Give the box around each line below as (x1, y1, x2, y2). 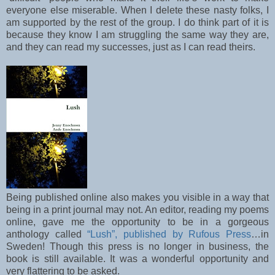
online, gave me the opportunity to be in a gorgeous (6, 217, 269, 228)
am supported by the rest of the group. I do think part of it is (6, 17, 269, 28)
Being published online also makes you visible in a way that (6, 192, 269, 203)
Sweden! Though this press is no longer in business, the (6, 241, 269, 252)
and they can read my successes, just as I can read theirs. (6, 42, 255, 53)
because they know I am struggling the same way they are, (6, 29, 269, 41)
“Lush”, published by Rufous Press (87, 229, 252, 240)
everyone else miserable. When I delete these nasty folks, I (6, 5, 269, 16)
